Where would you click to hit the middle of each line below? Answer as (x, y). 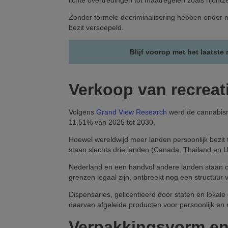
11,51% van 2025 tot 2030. (112, 122)
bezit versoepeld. (96, 28)
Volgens (82, 112)
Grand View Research (132, 112)
